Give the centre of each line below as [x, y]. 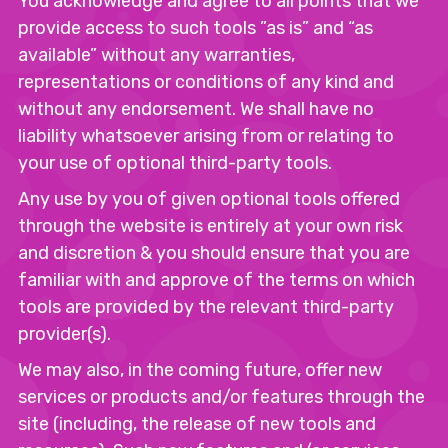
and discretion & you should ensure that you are [214, 253]
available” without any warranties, [156, 55]
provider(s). [64, 334]
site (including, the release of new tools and [197, 424]
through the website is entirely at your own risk [210, 226]
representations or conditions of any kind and [206, 82]
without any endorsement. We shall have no [196, 109]
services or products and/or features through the [221, 397]
